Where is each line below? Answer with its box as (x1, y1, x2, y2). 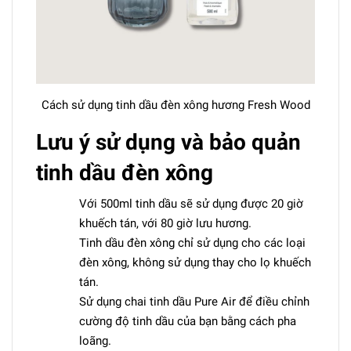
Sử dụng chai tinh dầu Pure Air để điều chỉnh (79, 295, 309, 309)
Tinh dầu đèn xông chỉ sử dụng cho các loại (79, 236, 306, 251)
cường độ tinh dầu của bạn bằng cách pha (79, 314, 296, 329)
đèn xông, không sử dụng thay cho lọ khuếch (79, 255, 311, 270)
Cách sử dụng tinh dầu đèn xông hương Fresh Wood (41, 98, 310, 113)
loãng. (79, 334, 111, 349)
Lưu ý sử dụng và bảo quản (36, 129, 301, 156)
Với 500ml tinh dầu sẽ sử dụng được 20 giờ (79, 197, 303, 212)
